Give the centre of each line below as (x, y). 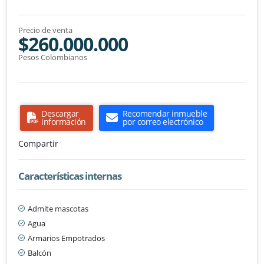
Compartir (38, 143)
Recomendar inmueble (164, 113)
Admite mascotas (58, 208)
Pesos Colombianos (53, 57)
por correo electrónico (163, 121)
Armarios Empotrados (66, 238)
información (64, 121)
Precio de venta (45, 30)
